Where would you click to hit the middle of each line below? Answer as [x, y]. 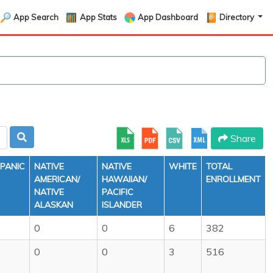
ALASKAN [54, 205]
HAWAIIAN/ [124, 179]
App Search [36, 17]
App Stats [98, 17]
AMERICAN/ [57, 179]
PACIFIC [118, 192]
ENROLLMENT [233, 179]
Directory [238, 17]
